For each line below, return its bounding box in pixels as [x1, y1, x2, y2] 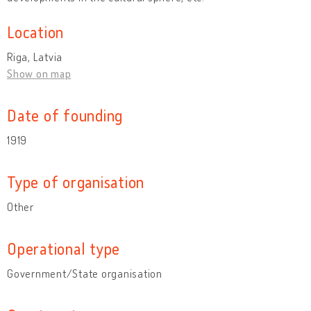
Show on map [7, 66, 72, 81]
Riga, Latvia [7, 49, 62, 64]
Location [7, 21, 64, 42]
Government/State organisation [7, 266, 162, 280]
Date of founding [7, 104, 123, 125]
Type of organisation [7, 171, 144, 192]
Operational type [7, 237, 120, 258]
